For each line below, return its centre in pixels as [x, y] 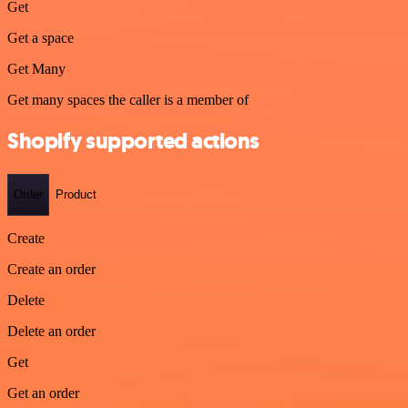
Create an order [51, 269]
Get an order [43, 393]
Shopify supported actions [133, 141]
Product [76, 195]
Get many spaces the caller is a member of [128, 100]
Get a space [41, 38]
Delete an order [51, 331]
